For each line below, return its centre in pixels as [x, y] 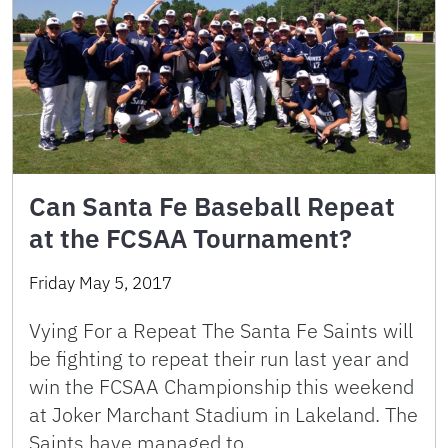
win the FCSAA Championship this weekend [221, 386]
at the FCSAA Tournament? [190, 237]
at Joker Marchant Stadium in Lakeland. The [223, 414]
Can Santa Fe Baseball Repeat [212, 205]
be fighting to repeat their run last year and [219, 358]
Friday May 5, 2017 [100, 282]
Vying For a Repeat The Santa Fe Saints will [221, 330]
